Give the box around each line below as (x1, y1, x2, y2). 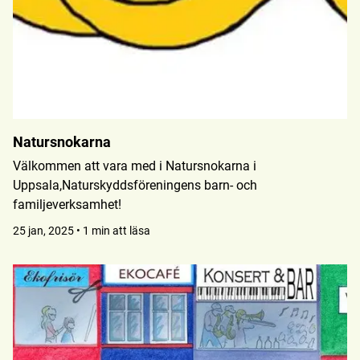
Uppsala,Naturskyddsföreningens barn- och (13, 178, 257, 193)
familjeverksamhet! (13, 197, 121, 212)
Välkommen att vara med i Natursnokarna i (13, 158, 256, 174)
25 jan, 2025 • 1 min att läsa (13, 224, 150, 237)
